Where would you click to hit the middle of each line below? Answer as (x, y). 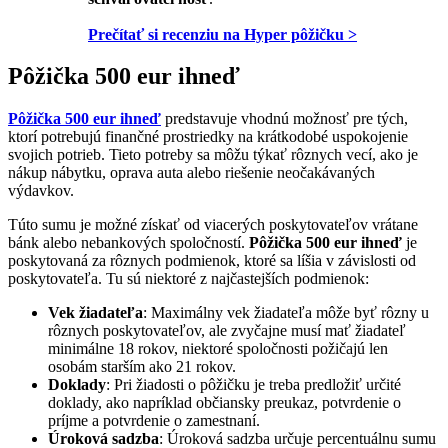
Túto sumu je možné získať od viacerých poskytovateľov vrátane (213, 225)
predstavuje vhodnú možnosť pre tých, (284, 119)
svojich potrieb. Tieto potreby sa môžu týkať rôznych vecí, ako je (213, 155)
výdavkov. (41, 191)
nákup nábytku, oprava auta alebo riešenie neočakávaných (191, 173)
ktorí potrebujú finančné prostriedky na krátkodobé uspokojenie (208, 137)
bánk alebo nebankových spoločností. (128, 243)
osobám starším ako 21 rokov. (142, 367)
